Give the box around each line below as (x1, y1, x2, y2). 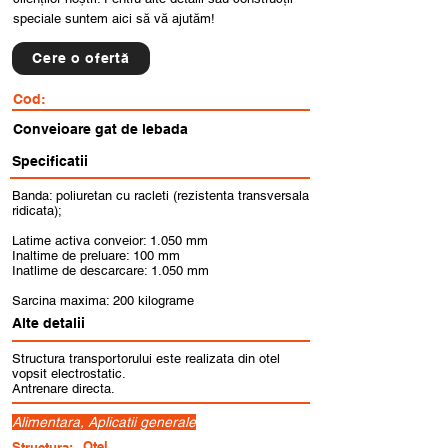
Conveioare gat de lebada (13, 121, 188, 137)
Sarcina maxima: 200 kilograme (12, 293, 194, 308)
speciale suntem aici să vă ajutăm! (13, 11, 215, 26)
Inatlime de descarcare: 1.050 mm (12, 263, 209, 278)
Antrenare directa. (12, 381, 115, 396)
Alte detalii (12, 315, 85, 331)
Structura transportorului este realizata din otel (12, 351, 280, 366)
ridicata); (12, 203, 62, 218)
